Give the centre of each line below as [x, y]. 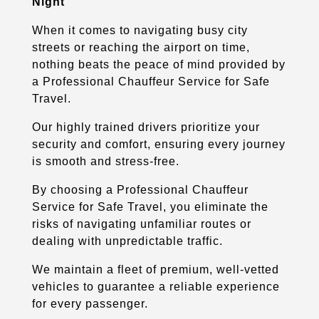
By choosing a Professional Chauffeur [140, 189]
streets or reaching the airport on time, [141, 47]
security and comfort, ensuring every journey [158, 144]
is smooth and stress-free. [105, 161]
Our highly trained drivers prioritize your [146, 127]
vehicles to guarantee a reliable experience [156, 286]
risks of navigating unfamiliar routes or [141, 224]
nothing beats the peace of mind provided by [158, 64]
